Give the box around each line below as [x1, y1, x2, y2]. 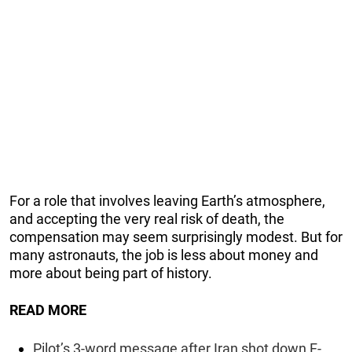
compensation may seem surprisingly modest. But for [9, 228, 343, 245]
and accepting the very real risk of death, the [9, 210, 284, 227]
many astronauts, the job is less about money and [9, 246, 318, 263]
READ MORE [9, 301, 86, 318]
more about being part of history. [9, 264, 212, 281]
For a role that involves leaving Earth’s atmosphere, [9, 192, 325, 209]
